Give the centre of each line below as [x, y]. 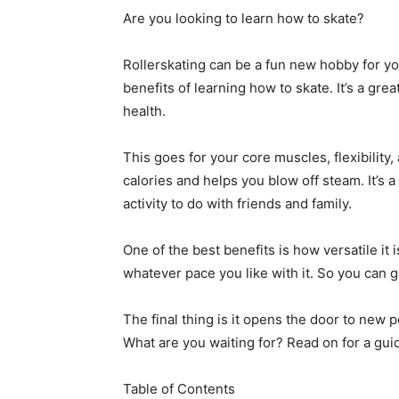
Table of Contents [179, 389]
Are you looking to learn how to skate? [244, 18]
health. [144, 111]
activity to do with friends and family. [237, 204]
